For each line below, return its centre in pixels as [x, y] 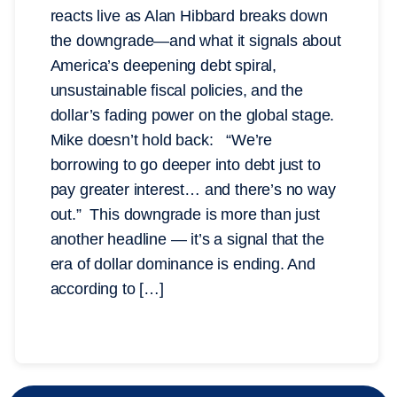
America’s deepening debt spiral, [163, 66]
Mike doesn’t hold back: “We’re [161, 140]
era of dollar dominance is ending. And [183, 265]
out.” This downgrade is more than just [185, 215]
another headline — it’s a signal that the [187, 240]
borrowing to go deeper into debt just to [185, 165]
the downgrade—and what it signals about [195, 41]
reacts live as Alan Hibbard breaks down [189, 16]
